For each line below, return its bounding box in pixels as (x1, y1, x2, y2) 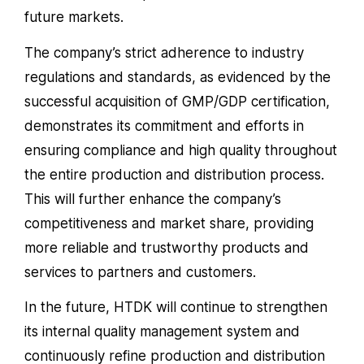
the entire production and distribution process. (24, 166, 324, 183)
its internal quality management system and (24, 323, 300, 340)
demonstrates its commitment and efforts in (24, 117, 304, 134)
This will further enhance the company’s (24, 190, 281, 207)
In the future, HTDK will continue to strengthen (24, 299, 327, 316)
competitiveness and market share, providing (24, 214, 314, 232)
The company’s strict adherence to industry (24, 44, 304, 61)
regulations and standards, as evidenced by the (24, 68, 331, 85)
